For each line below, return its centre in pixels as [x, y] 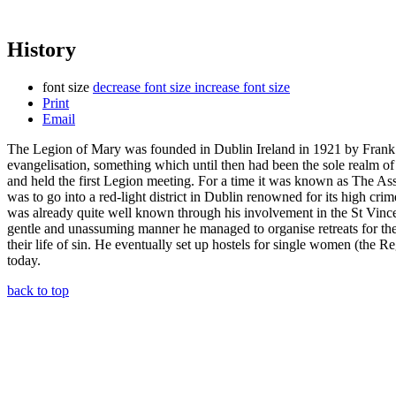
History [42, 49]
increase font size [242, 87]
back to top [38, 290]
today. [24, 260]
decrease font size [142, 87]
